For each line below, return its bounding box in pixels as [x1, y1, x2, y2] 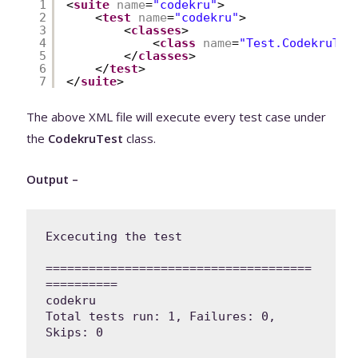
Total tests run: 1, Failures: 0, [46, 308, 276, 324]
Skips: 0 [46, 324, 104, 340]
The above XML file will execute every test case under [26, 108, 327, 125]
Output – [26, 170, 79, 187]
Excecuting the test [46, 229, 183, 244]
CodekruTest [48, 129, 124, 146]
